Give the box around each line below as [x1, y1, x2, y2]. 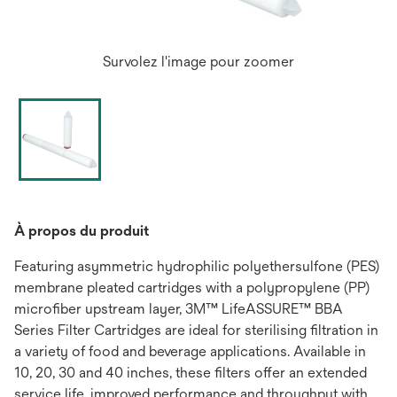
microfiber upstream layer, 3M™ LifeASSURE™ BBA [14, 300, 343, 317]
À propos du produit [14, 222, 149, 239]
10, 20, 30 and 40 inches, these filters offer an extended [14, 364, 367, 381]
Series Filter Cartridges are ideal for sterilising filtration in [14, 322, 378, 339]
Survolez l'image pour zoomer [103, 53, 294, 70]
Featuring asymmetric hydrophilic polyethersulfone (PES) [14, 258, 379, 275]
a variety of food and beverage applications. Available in [14, 343, 366, 360]
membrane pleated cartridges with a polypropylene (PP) [14, 279, 370, 296]
